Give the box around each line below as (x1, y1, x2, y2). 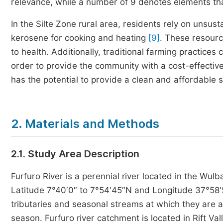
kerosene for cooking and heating (11, 33, 148, 43)
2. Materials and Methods (11, 116, 159, 131)
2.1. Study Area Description (11, 148, 139, 160)
